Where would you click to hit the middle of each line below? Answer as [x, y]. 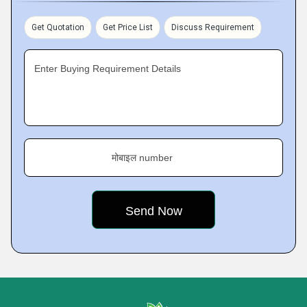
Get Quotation [58, 27]
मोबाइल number [142, 158]
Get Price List [128, 27]
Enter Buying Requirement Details [108, 69]
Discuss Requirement [213, 27]
